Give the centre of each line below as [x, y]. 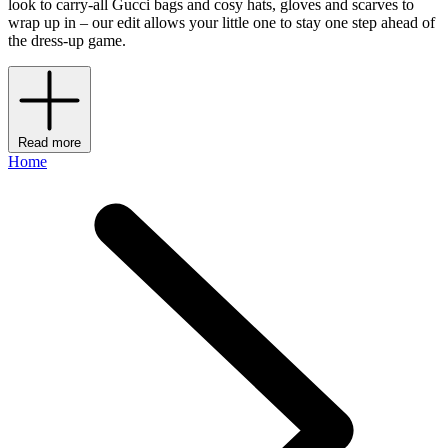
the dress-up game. [67, 41]
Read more [49, 143]
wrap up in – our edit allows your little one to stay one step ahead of [221, 23]
